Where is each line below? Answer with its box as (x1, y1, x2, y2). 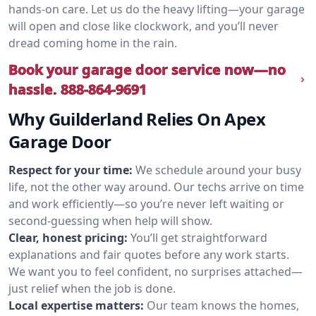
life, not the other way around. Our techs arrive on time (8, 179, 304, 195)
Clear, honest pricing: (8, 230, 128, 245)
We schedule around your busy (135, 162, 301, 178)
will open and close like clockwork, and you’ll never (8, 18, 279, 34)
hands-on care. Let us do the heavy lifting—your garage (8, 1, 305, 17)
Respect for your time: (8, 162, 133, 178)
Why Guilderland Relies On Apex (8, 107, 265, 130)
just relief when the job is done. (8, 281, 176, 296)
